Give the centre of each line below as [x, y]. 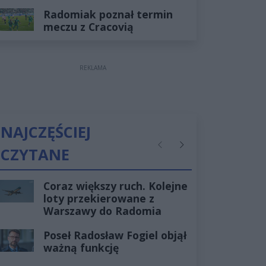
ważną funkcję [81, 248]
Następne [194, 150]
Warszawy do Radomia [102, 211]
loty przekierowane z [99, 199]
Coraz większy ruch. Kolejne [115, 186]
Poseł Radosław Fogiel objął [115, 235]
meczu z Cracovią [88, 27]
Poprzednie [177, 150]
